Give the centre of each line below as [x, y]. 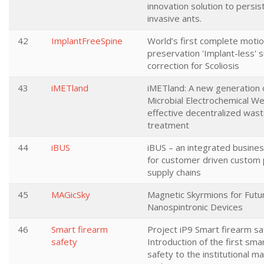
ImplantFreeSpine [87, 41]
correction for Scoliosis [193, 65]
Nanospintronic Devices [195, 207]
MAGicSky [71, 194]
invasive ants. [174, 18]
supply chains [174, 172]
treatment [168, 125]
